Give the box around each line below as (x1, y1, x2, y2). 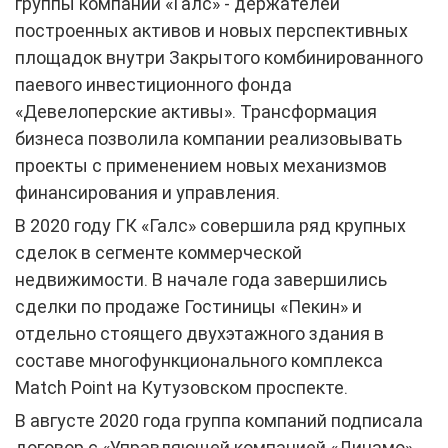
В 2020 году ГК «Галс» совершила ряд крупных (15, 214, 406, 236)
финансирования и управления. (15, 181, 280, 203)
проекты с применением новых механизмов (15, 154, 387, 176)
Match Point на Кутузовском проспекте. (15, 376, 348, 398)
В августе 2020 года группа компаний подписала (15, 409, 423, 431)
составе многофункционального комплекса (15, 349, 383, 371)
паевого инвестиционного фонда (15, 73, 292, 95)
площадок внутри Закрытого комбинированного (15, 46, 423, 68)
